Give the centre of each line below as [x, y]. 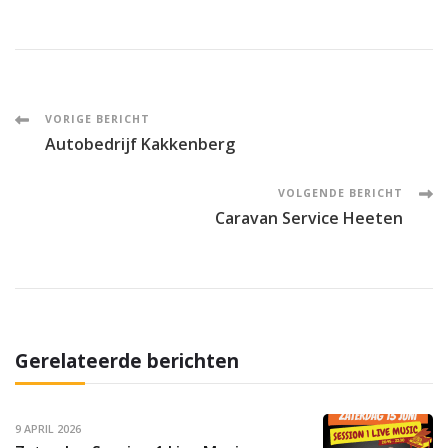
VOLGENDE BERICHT [340, 192]
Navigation [110, 176]
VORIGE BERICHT [97, 118]
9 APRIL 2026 [48, 429]
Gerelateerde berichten [127, 360]
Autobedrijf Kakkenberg [140, 143]
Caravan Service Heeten [309, 217]
